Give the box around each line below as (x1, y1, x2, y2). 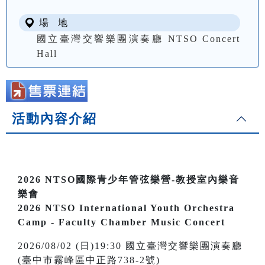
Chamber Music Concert (97, 217, 225, 228)
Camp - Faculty (18, 217, 97, 228)
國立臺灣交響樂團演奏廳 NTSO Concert (37, 34, 240, 44)
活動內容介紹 (12, 111, 97, 127)
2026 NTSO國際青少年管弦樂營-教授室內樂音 (18, 174, 240, 185)
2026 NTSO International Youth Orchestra (18, 203, 235, 214)
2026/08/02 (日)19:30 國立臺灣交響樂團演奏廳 (18, 241, 243, 251)
